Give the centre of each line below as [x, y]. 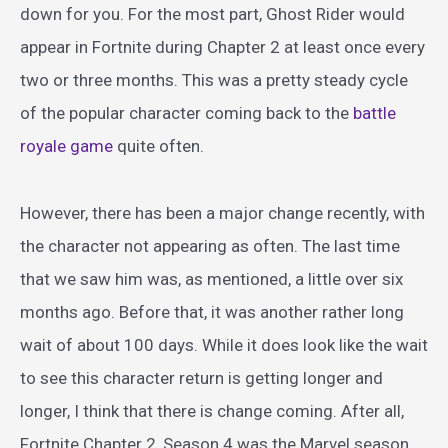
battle [374, 112]
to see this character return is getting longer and [201, 377]
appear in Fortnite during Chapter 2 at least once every [222, 46]
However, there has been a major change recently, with [222, 212]
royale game [66, 145]
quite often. [158, 145]
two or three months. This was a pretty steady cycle [214, 79]
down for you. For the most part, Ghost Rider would [212, 13]
